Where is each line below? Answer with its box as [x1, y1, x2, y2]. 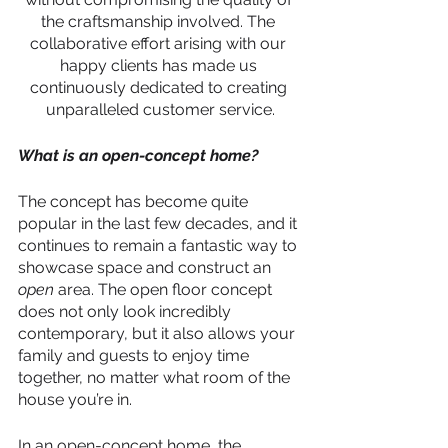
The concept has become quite [18, 192, 252, 212]
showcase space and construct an [18, 258, 275, 278]
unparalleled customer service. [45, 100, 275, 120]
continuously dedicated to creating [29, 78, 291, 98]
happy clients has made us [59, 56, 261, 76]
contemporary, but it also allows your [18, 324, 299, 344]
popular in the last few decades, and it [18, 214, 301, 234]
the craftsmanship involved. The [41, 12, 279, 32]
